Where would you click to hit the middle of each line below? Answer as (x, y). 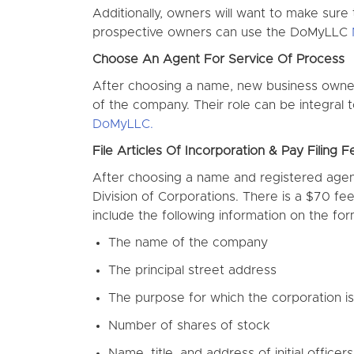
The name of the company (188, 243)
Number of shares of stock (189, 326)
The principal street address (192, 270)
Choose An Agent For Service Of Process (218, 59)
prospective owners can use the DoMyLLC (222, 32)
